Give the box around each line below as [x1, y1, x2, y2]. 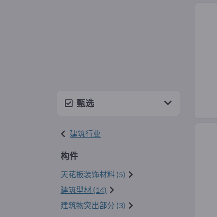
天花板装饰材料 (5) [61, 169, 125, 179]
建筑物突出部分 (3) [61, 200, 125, 210]
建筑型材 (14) [61, 185, 107, 194]
